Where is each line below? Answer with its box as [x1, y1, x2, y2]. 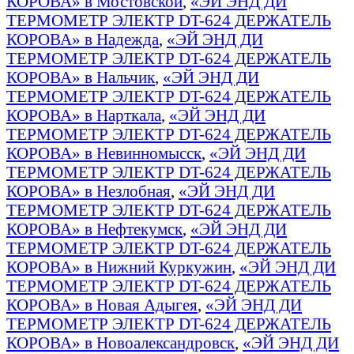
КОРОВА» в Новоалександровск [6, 333, 235, 352]
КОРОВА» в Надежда [6, 29, 159, 48]
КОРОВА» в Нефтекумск [6, 219, 183, 238]
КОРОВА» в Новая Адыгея [6, 295, 198, 314]
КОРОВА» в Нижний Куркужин [6, 257, 232, 276]
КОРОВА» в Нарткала [6, 105, 161, 124]
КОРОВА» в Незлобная [6, 181, 171, 200]
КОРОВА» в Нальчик [6, 67, 155, 86]
